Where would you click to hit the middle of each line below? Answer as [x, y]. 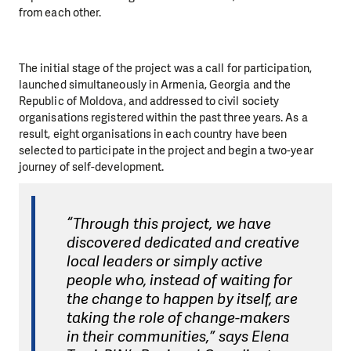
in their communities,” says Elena [178, 337]
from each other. [60, 13]
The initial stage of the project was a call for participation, [165, 68]
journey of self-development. [92, 166]
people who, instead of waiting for [179, 280]
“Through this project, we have [169, 224]
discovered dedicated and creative [183, 243]
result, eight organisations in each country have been [153, 134]
